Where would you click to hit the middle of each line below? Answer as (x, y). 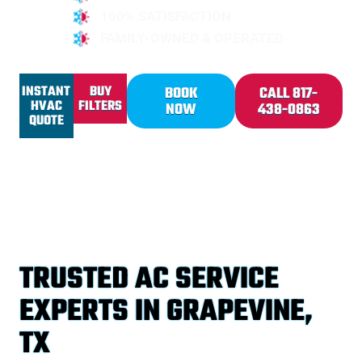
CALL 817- (289, 95)
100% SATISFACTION (166, 17)
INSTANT (46, 93)
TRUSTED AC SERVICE (149, 280)
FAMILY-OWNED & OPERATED (192, 38)
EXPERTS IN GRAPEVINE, (166, 313)
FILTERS (101, 107)
